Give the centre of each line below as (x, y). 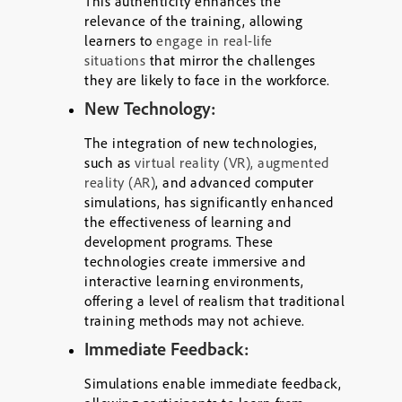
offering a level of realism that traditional (214, 301)
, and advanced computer (235, 182)
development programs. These (179, 241)
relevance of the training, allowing (194, 21)
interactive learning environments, (194, 281)
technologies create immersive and (195, 261)
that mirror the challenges (231, 60)
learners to (120, 40)
